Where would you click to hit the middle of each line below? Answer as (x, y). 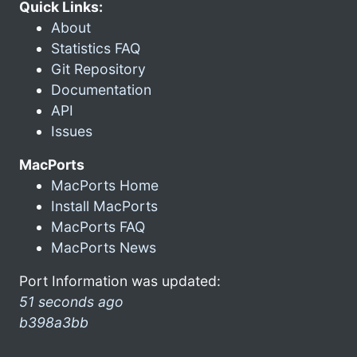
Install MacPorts (104, 206)
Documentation (101, 89)
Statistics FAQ (96, 48)
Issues (72, 131)
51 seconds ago (71, 301)
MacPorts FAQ (98, 226)
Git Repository (98, 69)
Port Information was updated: (120, 280)
